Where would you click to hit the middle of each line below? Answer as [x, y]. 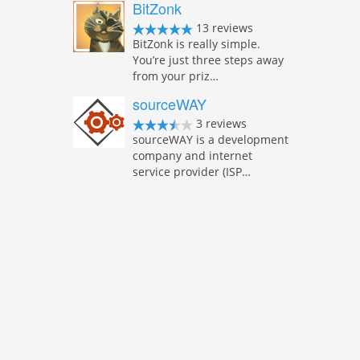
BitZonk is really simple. [196, 44]
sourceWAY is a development [211, 139]
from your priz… [176, 76]
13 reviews [223, 28]
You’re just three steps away [208, 60]
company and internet [192, 155]
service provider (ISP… [192, 172]
